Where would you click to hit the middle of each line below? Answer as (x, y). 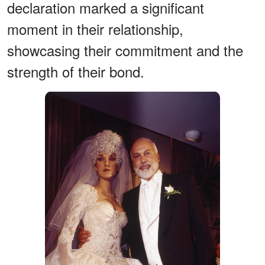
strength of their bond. (76, 72)
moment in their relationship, (95, 29)
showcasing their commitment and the (125, 50)
